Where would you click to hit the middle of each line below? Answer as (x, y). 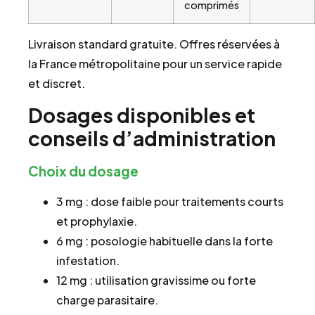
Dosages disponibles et (142, 115)
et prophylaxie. (97, 221)
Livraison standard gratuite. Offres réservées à (154, 44)
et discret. (57, 84)
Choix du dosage (83, 171)
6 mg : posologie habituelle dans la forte (165, 241)
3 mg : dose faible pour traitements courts (170, 202)
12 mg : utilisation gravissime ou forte (156, 281)
